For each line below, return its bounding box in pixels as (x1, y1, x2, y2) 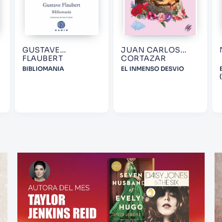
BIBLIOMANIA (22, 65, 64, 73)
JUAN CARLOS (121, 45, 180, 55)
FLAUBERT (22, 54, 63, 63)
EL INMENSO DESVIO (121, 65, 184, 73)
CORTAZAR (121, 54, 166, 63)
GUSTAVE (22, 45, 60, 55)
